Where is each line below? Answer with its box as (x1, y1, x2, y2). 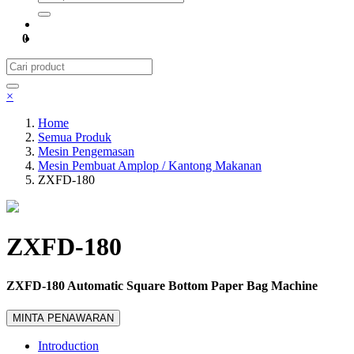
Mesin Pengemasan (38, 145, 134, 158)
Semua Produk (38, 130, 111, 144)
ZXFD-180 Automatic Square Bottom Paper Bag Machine (6, 278, 318, 292)
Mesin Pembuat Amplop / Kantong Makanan (38, 159, 262, 172)
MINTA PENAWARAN (13, 312, 114, 325)
